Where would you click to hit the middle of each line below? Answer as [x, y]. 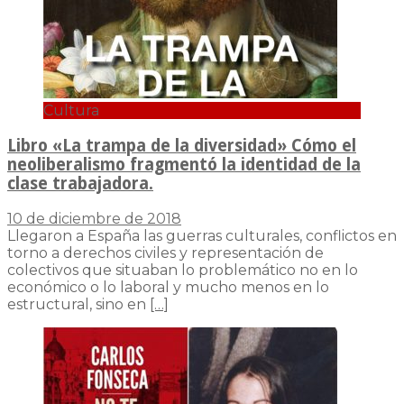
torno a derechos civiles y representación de [165, 252]
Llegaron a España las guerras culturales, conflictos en [202, 235]
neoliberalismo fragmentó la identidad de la [184, 165]
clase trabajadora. [80, 184]
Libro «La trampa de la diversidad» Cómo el [182, 146]
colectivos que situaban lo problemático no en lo [183, 270]
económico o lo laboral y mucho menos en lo [168, 287]
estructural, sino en [78, 304]
